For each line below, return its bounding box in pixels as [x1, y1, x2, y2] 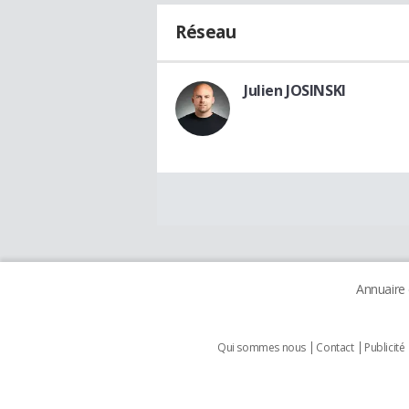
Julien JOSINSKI [244, 79, 346, 100]
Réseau [175, 19, 236, 44]
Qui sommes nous [217, 339, 306, 355]
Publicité [364, 339, 405, 355]
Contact [316, 339, 354, 355]
